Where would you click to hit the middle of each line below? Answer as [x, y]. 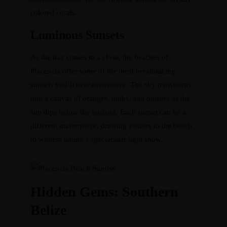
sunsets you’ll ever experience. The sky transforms [111, 85]
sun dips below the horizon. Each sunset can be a [108, 112]
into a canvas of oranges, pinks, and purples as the [110, 98]
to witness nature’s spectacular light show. [97, 139]
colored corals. [54, 13]
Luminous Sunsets [77, 35]
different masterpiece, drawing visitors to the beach [111, 126]
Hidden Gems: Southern [104, 192]
